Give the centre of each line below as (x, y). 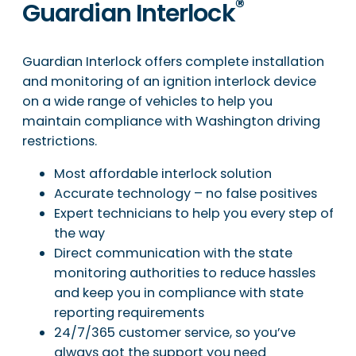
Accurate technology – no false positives (186, 194)
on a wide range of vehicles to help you (147, 102)
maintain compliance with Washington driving (171, 122)
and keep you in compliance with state (179, 293)
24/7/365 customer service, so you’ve (175, 333)
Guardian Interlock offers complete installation (173, 62)
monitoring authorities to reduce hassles (185, 273)
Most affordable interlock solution (163, 174)
